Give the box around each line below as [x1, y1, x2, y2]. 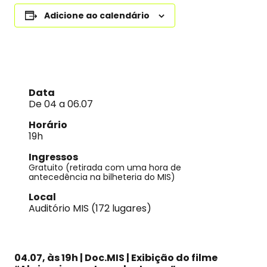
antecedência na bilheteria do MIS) [29, 171, 175, 183]
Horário [29, 118, 67, 132]
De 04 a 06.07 [29, 97, 93, 111]
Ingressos [29, 150, 78, 164]
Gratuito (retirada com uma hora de [29, 162, 181, 173]
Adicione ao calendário [44, 10, 150, 21]
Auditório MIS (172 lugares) [29, 201, 151, 215]
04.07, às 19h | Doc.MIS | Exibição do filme [14, 251, 218, 265]
